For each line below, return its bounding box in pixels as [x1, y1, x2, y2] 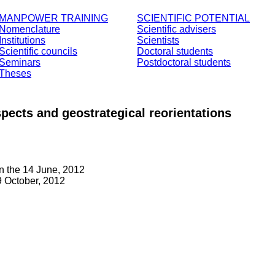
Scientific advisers [137, 24, 216, 34]
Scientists [137, 35, 179, 45]
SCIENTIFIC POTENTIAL [137, 13, 250, 23]
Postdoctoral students [137, 57, 231, 68]
